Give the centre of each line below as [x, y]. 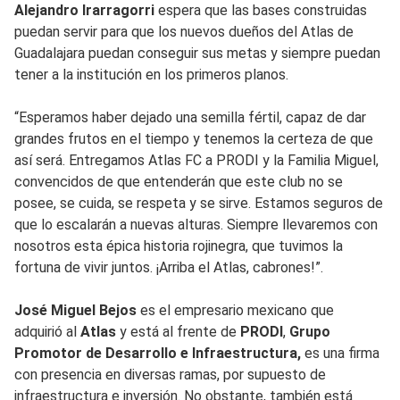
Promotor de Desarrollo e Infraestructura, [158, 353]
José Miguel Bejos [75, 310]
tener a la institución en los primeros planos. [151, 74]
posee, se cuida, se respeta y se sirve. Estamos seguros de [199, 203]
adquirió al [47, 331]
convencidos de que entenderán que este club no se [179, 181]
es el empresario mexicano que [235, 310]
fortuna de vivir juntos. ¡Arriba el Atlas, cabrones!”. [169, 267]
